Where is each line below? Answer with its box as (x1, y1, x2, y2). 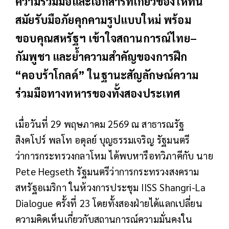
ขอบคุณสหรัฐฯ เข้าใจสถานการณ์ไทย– (15, 31, 197, 45)
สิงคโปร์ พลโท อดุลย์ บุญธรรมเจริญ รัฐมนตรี (15, 133, 190, 146)
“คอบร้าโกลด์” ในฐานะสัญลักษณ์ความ (15, 67, 199, 82)
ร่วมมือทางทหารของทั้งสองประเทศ (15, 86, 180, 101)
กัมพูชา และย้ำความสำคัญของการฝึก (15, 49, 188, 64)
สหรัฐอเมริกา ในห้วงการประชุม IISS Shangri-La (15, 181, 206, 194)
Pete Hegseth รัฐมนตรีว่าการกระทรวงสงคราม (15, 165, 199, 178)
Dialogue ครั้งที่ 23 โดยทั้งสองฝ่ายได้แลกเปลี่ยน (15, 197, 202, 210)
